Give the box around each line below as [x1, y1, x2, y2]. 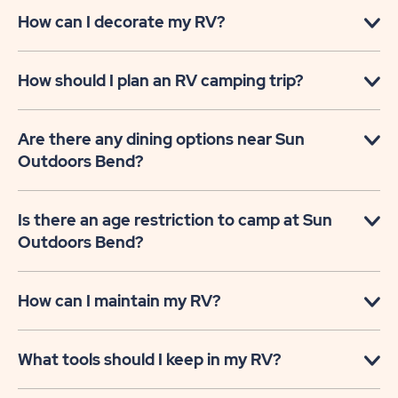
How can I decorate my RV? [18, 12, 225, 33]
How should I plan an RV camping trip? [18, 70, 303, 92]
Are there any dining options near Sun [18, 129, 305, 150]
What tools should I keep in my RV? [18, 349, 281, 370]
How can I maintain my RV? [18, 291, 220, 312]
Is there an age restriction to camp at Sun [18, 210, 332, 231]
